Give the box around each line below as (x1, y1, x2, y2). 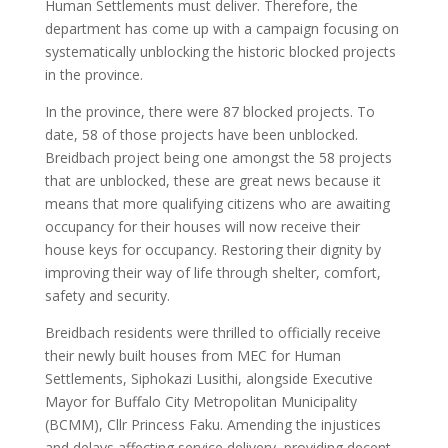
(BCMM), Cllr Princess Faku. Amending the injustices (44, 414, 381, 434)
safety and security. (44, 285, 170, 305)
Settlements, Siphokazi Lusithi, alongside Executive (44, 368, 373, 388)
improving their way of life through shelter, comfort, (44, 262, 381, 282)
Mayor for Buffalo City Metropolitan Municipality (44, 391, 357, 411)
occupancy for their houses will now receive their (44, 216, 360, 236)
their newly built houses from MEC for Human (44, 345, 341, 365)
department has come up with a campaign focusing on (44, 18, 399, 38)
